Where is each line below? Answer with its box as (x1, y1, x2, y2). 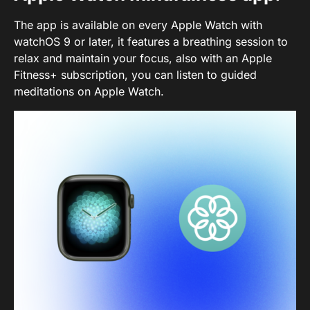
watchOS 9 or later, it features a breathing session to (14, 34, 288, 48)
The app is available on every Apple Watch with (14, 17, 262, 32)
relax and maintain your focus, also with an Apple (14, 51, 272, 65)
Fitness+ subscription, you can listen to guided (14, 67, 257, 82)
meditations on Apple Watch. (14, 84, 164, 98)
